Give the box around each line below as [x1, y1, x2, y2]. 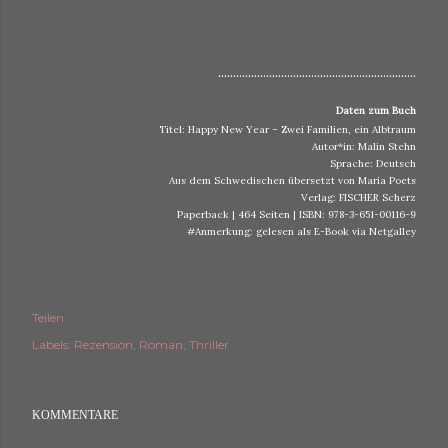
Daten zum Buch [336, 104, 416, 117]
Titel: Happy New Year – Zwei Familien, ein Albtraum [159, 123, 416, 136]
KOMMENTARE [32, 408, 118, 422]
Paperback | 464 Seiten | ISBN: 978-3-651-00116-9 [177, 208, 416, 221]
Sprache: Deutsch [330, 157, 416, 170]
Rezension [74, 337, 133, 352]
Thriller [189, 337, 229, 352]
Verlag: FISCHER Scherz [301, 191, 416, 204]
